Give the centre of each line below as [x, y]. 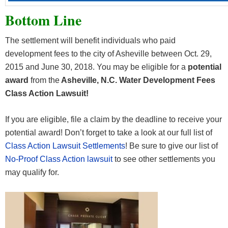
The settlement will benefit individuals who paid [90, 41]
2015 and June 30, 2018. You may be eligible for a [96, 67]
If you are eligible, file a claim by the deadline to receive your [113, 120]
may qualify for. [32, 173]
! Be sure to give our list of [172, 146]
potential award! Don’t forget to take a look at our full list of [109, 133]
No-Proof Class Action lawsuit [59, 159]
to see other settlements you [164, 159]
